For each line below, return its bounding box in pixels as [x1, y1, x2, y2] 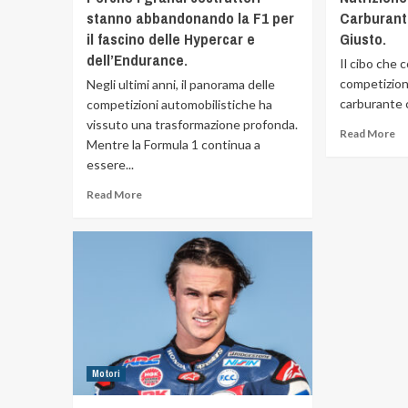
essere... [86, 157, 134, 172]
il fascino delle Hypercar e [86, 28, 255, 49]
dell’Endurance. [86, 49, 188, 70]
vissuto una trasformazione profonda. [86, 117, 298, 132]
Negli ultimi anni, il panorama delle [86, 76, 275, 92]
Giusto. [340, 28, 387, 49]
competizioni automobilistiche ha [86, 97, 272, 112]
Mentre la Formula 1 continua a [86, 137, 260, 152]
